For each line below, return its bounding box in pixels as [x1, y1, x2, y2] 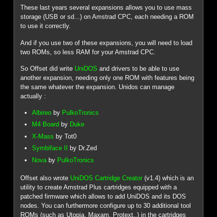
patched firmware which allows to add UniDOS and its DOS [20, 192, 186, 200]
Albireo [32, 108, 52, 116]
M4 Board [32, 121, 60, 128]
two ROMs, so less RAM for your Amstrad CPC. [20, 48, 156, 56]
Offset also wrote [20, 174, 71, 182]
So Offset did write [20, 65, 75, 73]
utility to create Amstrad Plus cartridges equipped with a [20, 183, 177, 191]
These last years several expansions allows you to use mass [20, 4, 192, 12]
